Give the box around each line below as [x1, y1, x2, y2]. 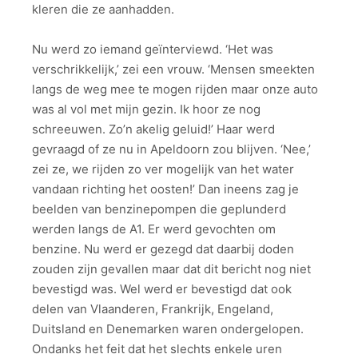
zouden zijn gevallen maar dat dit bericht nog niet [32, 261, 311, 277]
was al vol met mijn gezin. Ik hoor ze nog [32, 101, 261, 117]
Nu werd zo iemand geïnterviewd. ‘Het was [32, 42, 273, 58]
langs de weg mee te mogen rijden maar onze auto [32, 82, 318, 97]
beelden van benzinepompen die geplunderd [32, 201, 286, 217]
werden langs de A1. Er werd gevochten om [32, 221, 276, 237]
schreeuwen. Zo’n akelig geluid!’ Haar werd [32, 121, 275, 137]
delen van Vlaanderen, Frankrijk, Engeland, [32, 301, 273, 317]
